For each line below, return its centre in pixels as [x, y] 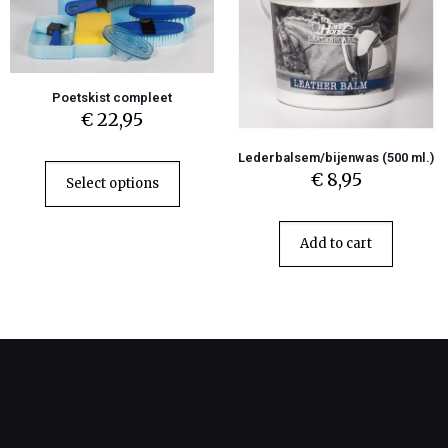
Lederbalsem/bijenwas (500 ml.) [336, 157]
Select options [112, 183]
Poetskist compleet [112, 97]
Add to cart [336, 243]
